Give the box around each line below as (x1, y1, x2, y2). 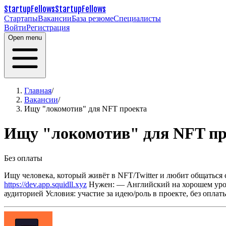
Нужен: (89, 180, 115, 189)
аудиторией (4, 189, 43, 198)
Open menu (8, 34, 42, 41)
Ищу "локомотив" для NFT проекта (24, 104, 147, 113)
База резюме (72, 14, 114, 23)
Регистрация (26, 23, 70, 32)
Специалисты (114, 14, 161, 23)
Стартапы (4, 14, 38, 23)
